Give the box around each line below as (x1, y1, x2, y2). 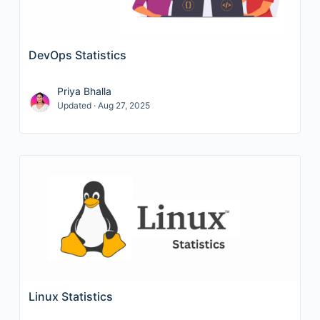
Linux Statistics (28, 289, 113, 304)
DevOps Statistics (28, 48, 126, 62)
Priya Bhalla (56, 85, 111, 97)
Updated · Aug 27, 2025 (56, 100, 150, 111)
